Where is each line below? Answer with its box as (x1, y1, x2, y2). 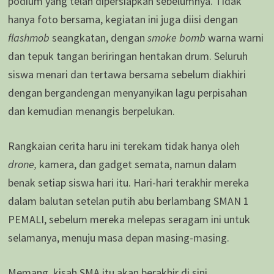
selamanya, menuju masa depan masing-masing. (7, 231, 229, 245)
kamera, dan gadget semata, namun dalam (39, 157, 237, 172)
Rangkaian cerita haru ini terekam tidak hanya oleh (7, 139, 240, 154)
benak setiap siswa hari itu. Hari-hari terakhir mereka (7, 176, 249, 190)
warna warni (207, 31, 264, 45)
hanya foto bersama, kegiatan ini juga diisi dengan (7, 12, 238, 27)
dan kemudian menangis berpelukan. (7, 104, 175, 119)
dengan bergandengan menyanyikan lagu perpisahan (7, 86, 247, 100)
